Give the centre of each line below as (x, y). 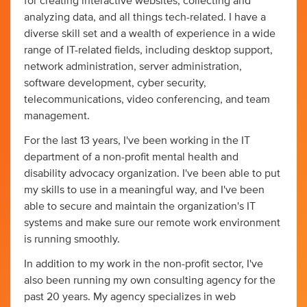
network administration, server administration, (133, 66)
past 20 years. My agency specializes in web (130, 296)
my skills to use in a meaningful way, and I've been (144, 189)
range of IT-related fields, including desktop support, (148, 50)
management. (57, 115)
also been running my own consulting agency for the (150, 280)
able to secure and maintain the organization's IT (140, 206)
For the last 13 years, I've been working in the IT (137, 140)
